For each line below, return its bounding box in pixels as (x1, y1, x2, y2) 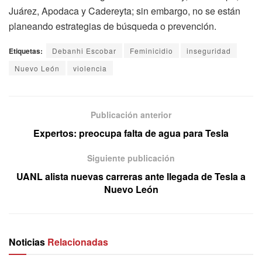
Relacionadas (47, 235, 108, 249)
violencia (73, 63, 107, 74)
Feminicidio (130, 46, 173, 56)
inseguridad (187, 46, 231, 56)
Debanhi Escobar (52, 46, 116, 56)
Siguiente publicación (87, 152, 175, 164)
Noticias (9, 235, 47, 249)
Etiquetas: (9, 46, 43, 57)
